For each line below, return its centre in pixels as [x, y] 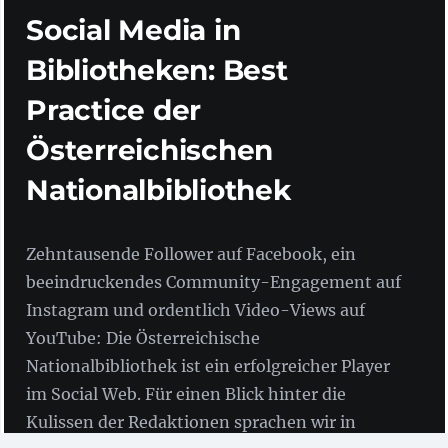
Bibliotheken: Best [157, 69]
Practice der [114, 109]
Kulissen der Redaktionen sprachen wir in [191, 421]
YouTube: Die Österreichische [143, 337]
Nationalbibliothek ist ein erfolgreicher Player [208, 365]
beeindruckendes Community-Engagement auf [214, 281]
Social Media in [133, 29]
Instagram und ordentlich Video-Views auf [196, 309]
